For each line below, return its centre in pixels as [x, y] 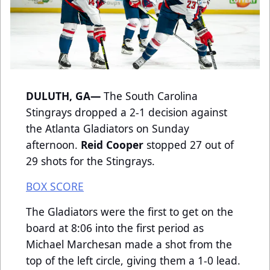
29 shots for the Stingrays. [90, 161]
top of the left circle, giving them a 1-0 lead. [133, 261]
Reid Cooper [114, 145]
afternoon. [53, 145]
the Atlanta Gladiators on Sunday [108, 129]
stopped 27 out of [190, 145]
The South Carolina [151, 96]
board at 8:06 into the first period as [115, 228]
